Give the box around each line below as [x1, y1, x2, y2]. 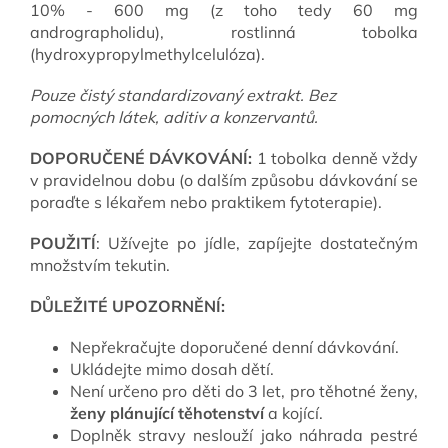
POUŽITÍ [30, 232, 96, 253]
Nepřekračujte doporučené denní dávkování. [70, 336, 403, 357]
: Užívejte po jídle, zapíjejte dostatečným [96, 232, 418, 253]
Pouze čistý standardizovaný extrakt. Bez [30, 84, 336, 105]
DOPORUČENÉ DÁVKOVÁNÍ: [30, 147, 257, 168]
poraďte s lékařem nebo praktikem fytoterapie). [30, 191, 382, 212]
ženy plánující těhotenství [70, 402, 264, 423]
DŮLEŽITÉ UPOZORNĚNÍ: [30, 295, 225, 316]
